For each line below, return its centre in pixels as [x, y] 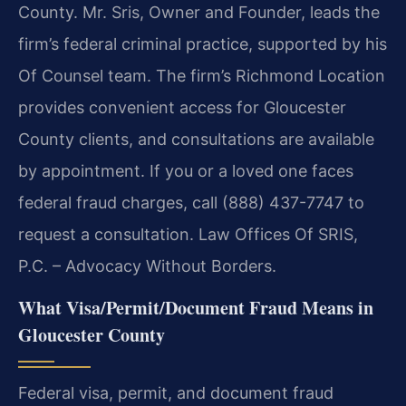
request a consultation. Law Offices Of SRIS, [188, 234]
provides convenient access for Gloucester [182, 107]
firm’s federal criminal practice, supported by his [203, 43]
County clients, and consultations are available [196, 139]
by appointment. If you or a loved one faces [186, 170]
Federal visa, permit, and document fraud [176, 393]
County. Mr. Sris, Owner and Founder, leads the [199, 12]
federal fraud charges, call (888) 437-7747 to [191, 202]
